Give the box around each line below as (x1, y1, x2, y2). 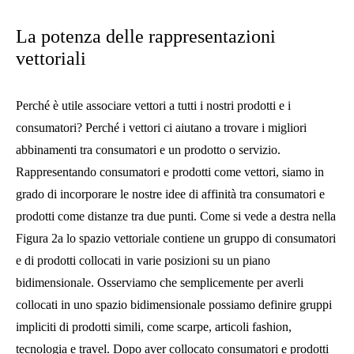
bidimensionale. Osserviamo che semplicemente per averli (16, 275, 303, 289)
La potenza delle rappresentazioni (16, 25, 276, 47)
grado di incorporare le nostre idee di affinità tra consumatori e (16, 186, 325, 201)
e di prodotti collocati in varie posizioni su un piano (16, 253, 270, 267)
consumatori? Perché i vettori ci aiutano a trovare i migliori (16, 120, 307, 134)
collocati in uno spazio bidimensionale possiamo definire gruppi (16, 297, 332, 311)
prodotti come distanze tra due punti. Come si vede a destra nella (16, 209, 336, 223)
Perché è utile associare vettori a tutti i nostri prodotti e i (16, 98, 291, 112)
